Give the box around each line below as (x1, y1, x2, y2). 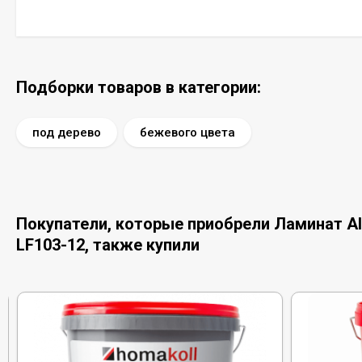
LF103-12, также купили (16, 235, 200, 255)
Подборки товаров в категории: (16, 78, 261, 97)
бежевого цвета (140, 125, 235, 140)
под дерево (32, 125, 101, 140)
